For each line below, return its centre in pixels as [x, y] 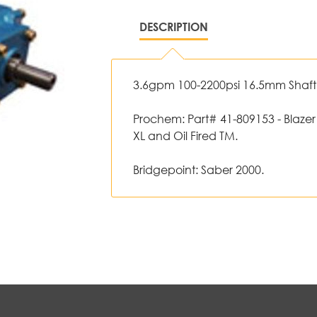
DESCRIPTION [174, 27]
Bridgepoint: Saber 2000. [199, 169]
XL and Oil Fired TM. [186, 136]
